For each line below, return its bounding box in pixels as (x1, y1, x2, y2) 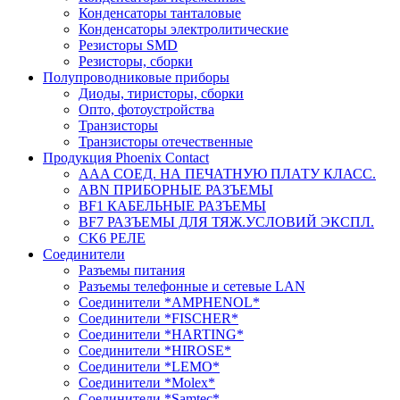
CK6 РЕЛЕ (79, 229, 146, 246)
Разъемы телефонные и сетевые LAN (79, 278, 305, 294)
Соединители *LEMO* (79, 358, 220, 374)
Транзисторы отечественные (79, 133, 253, 149)
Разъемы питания (79, 262, 185, 278)
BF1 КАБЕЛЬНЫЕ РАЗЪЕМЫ (79, 197, 266, 213)
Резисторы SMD (79, 37, 178, 53)
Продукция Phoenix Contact (43, 149, 209, 165)
